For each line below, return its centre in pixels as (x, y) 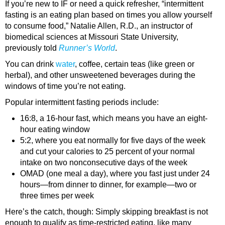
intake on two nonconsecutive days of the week (104, 162)
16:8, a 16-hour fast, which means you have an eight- (114, 118)
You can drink (30, 64)
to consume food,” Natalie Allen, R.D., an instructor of (99, 26)
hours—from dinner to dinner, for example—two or (108, 184)
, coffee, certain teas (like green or (135, 64)
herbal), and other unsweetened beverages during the (100, 75)
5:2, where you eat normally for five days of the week (113, 140)
